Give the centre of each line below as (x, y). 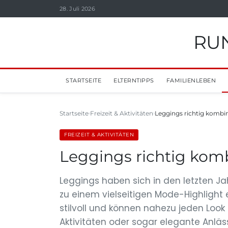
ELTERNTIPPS (134, 80)
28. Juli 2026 (77, 9)
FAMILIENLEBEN (191, 80)
